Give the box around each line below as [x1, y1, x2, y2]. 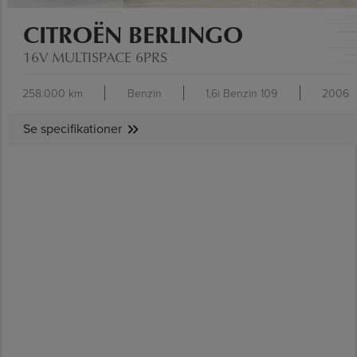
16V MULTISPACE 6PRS [22, 46, 167, 67]
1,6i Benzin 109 [206, 84, 278, 102]
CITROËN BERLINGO [22, 17, 243, 50]
